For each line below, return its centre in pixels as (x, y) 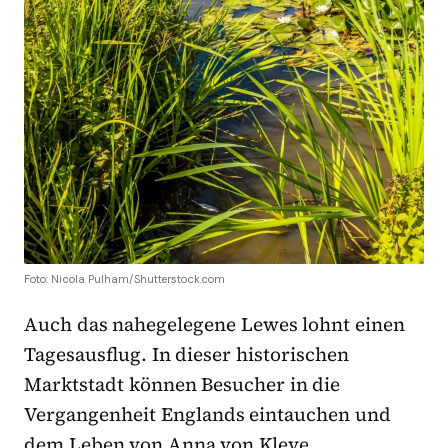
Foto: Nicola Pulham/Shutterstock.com (125, 279)
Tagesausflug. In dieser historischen (186, 354)
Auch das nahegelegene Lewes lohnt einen (215, 324)
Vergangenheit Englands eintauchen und (207, 414)
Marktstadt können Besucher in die (182, 384)
